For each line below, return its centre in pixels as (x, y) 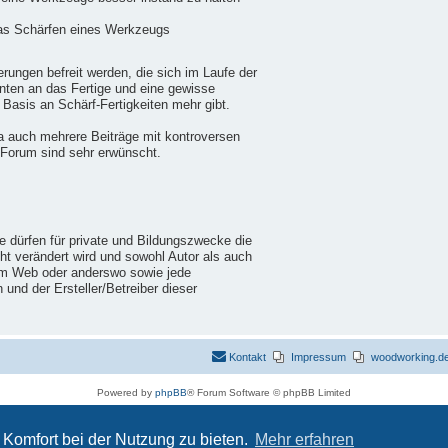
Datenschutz (166, 429)
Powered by (126, 393)
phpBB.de (293, 411)
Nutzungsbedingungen (257, 429)
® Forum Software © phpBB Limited (269, 393)
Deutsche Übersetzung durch (200, 411)
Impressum (318, 357)
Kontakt (247, 357)
